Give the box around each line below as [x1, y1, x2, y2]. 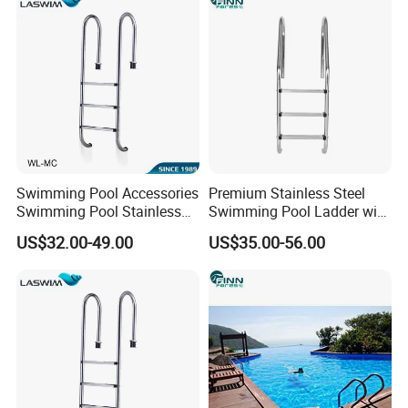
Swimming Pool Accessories [16, 183, 199, 204]
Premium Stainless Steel [208, 183, 365, 204]
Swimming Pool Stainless [16, 201, 182, 222]
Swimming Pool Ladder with [208, 201, 390, 222]
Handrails [208, 219, 270, 240]
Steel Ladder [16, 219, 97, 240]
